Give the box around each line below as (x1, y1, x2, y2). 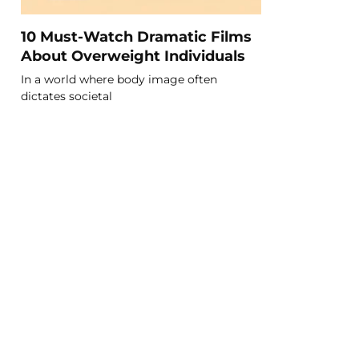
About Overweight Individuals (21, 46, 245, 64)
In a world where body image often (21, 71, 217, 87)
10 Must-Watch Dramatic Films (21, 27, 252, 45)
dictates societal (21, 88, 112, 103)
